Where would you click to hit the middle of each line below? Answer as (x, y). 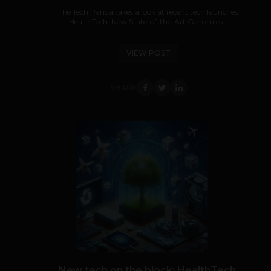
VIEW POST (149, 53)
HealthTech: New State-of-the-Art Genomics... (149, 21)
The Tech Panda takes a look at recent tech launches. (149, 12)
